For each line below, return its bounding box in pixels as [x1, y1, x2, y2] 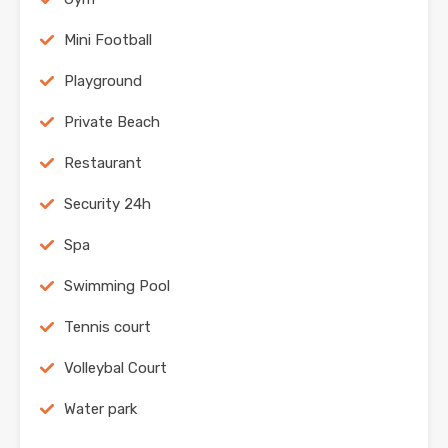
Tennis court [64, 318, 151, 337]
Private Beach [64, 113, 160, 132]
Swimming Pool [64, 277, 170, 296]
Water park [64, 400, 137, 419]
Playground [64, 72, 142, 91]
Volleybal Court [64, 359, 167, 378]
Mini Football [64, 31, 152, 50]
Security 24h [64, 195, 151, 214]
